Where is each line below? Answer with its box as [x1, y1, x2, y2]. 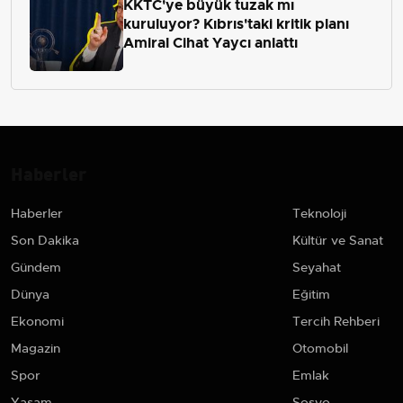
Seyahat [292, 258, 341, 275]
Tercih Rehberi [292, 312, 380, 329]
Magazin [11, 339, 60, 356]
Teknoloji [292, 204, 346, 221]
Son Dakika [11, 231, 79, 248]
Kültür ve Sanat [292, 231, 383, 248]
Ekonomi [11, 312, 64, 329]
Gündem [11, 258, 61, 275]
